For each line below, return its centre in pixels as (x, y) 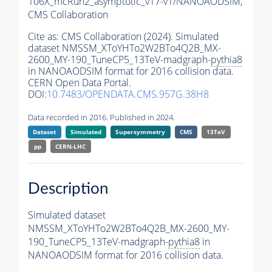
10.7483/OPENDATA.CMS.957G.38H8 (128, 94)
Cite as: (45, 37)
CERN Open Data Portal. (80, 83)
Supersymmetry (141, 132)
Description (68, 189)
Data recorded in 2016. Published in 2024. (101, 117)
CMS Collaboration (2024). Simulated (140, 37)
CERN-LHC (71, 147)
